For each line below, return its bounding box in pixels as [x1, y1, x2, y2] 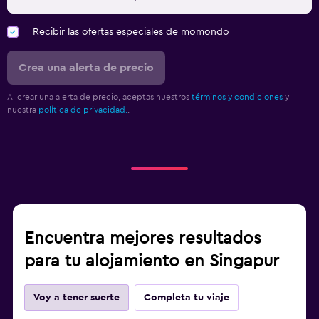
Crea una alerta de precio [19, 61, 154, 73]
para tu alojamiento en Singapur [24, 252, 279, 270]
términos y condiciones [192, 92, 283, 101]
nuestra [7, 105, 38, 114]
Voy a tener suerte [33, 292, 120, 303]
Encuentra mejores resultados [24, 229, 261, 247]
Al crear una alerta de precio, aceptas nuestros [7, 92, 192, 101]
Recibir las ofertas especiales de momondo [33, 26, 229, 37]
